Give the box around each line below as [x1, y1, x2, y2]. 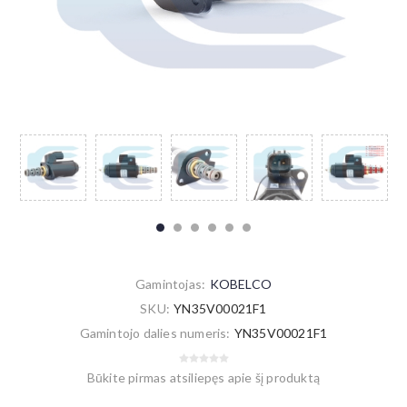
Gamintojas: [135, 276, 206, 293]
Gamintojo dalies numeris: [79, 325, 231, 342]
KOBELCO [209, 276, 272, 293]
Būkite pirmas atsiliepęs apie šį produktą [86, 370, 321, 386]
